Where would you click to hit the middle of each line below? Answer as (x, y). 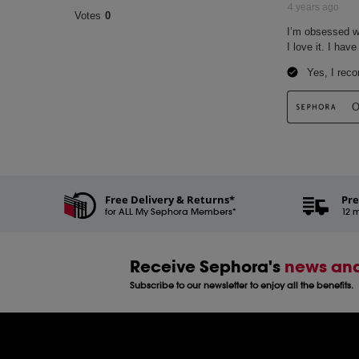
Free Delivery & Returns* (170, 199)
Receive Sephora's (207, 266)
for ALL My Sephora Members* (171, 211)
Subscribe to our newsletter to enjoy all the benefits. (242, 285)
